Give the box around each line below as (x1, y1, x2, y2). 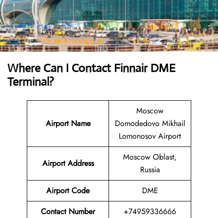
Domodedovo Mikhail (114, 118, 185, 129)
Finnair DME (114, 61, 176, 76)
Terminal (7, 74, 49, 90)
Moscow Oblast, (123, 151, 177, 163)
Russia (140, 164, 160, 176)
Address (67, 158, 94, 169)
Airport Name (45, 118, 91, 129)
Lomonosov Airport (119, 130, 181, 142)
